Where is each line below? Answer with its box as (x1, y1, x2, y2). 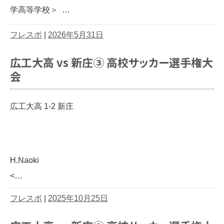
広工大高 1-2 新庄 (10, 101, 73, 110)
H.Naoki (10, 155, 39, 164)
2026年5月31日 (48, 30, 103, 39)
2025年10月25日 (48, 193, 108, 202)
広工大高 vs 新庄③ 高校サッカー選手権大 (10, 53, 213, 70)
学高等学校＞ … (10, 5, 70, 14)
